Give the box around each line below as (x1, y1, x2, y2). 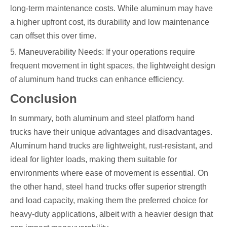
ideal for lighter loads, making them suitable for (10, 155, 177, 164)
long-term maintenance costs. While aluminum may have (10, 4, 213, 13)
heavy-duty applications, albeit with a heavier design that (10, 210, 213, 219)
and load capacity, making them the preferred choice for (10, 196, 208, 205)
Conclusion (10, 92, 77, 106)
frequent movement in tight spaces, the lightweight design (10, 61, 215, 70)
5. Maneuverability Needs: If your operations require (10, 48, 195, 57)
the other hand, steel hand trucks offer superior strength (10, 182, 207, 192)
